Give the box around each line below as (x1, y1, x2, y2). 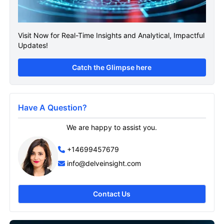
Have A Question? (17, 102, 87, 113)
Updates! (17, 41, 48, 50)
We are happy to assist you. (66, 123, 157, 132)
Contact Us (93, 189, 131, 198)
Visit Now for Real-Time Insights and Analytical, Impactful (17, 31, 204, 40)
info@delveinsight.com (66, 159, 141, 168)
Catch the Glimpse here (72, 63, 152, 72)
